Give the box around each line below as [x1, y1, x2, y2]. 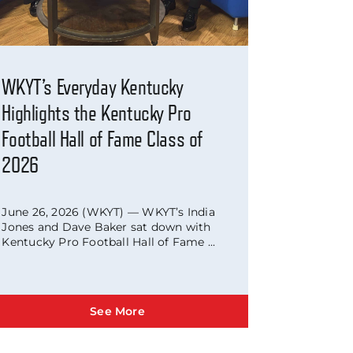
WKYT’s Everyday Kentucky [2, 76, 184, 99]
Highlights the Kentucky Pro [2, 102, 191, 125]
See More [90, 304, 145, 318]
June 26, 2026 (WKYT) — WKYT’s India [2, 204, 215, 219]
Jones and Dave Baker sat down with [2, 219, 211, 234]
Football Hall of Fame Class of [2, 128, 203, 151]
